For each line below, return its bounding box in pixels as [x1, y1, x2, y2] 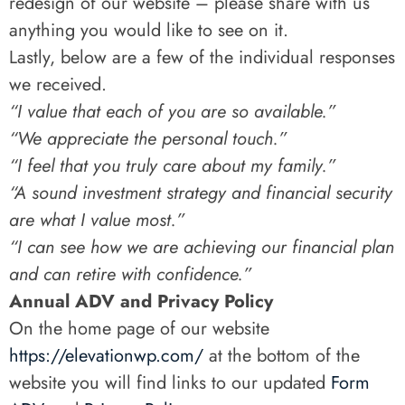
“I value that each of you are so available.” [9, 99, 335, 125]
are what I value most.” [9, 207, 184, 233]
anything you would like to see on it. [9, 17, 288, 43]
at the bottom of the [203, 343, 360, 369]
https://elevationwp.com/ [9, 343, 203, 369]
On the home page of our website [9, 316, 269, 342]
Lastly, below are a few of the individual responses [9, 44, 395, 71]
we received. [9, 71, 107, 98]
